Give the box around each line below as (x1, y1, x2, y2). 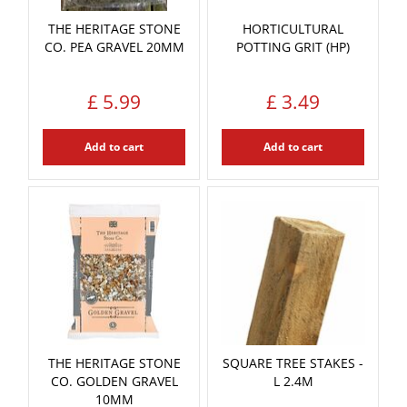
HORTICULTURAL (243, 19, 343, 37)
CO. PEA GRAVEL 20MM (44, 37, 184, 55)
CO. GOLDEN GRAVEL (50, 372, 178, 390)
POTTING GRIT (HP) (236, 37, 350, 55)
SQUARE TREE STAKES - (223, 353, 363, 372)
